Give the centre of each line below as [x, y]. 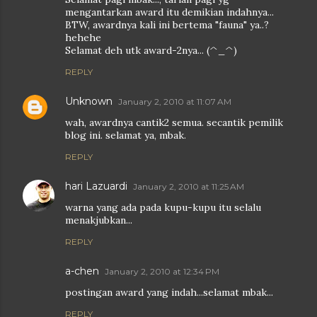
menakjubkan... [99, 220]
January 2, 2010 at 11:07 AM [175, 102]
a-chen [82, 271]
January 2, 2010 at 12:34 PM [162, 272]
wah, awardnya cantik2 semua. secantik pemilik [174, 123]
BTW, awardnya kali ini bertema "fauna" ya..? [167, 25]
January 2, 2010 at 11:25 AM [189, 187]
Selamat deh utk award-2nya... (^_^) [151, 51]
